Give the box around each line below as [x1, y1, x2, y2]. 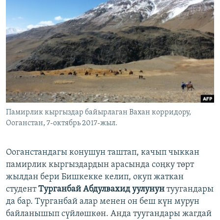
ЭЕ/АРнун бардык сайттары [17, 70, 121, 80]
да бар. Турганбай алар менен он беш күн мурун [6, 197, 199, 207]
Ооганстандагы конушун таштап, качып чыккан [6, 148, 199, 158]
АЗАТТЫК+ [18, 23, 47, 30]
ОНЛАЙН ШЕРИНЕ [9, 4, 61, 12]
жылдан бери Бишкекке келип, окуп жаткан [6, 172, 184, 182]
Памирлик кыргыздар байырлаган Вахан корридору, [6, 109, 191, 117]
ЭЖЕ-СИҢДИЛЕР [18, 5, 64, 13]
